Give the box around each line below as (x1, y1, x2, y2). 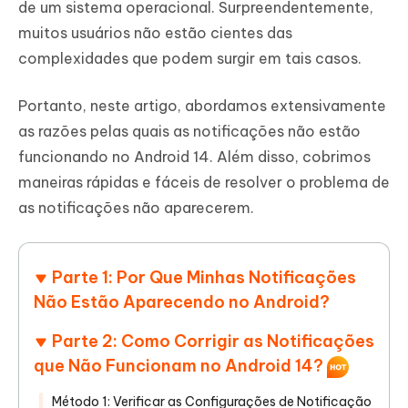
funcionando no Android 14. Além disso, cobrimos (18, 148, 371, 167)
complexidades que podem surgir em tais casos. (18, 49, 362, 68)
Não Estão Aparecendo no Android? (34, 291, 330, 313)
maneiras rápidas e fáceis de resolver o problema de (18, 173, 390, 192)
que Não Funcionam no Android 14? (34, 355, 327, 377)
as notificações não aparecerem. (18, 199, 254, 218)
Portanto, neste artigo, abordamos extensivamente (18, 97, 386, 116)
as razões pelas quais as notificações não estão (18, 122, 361, 141)
